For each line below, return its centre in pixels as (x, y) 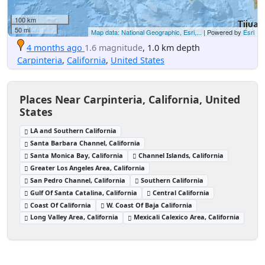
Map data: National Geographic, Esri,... (146, 32)
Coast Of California (61, 205)
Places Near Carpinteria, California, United (130, 99)
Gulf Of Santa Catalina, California (84, 192)
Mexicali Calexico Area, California (187, 217)
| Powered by (222, 32)
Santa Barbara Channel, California (85, 143)
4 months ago (54, 47)
